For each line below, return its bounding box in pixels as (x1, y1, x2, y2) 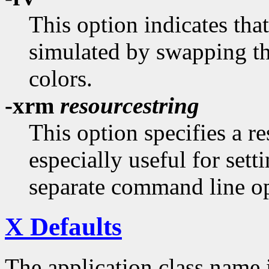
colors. (29, 65, 92, 92)
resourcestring (60, 92, 199, 119)
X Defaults (5, 213, 122, 241)
